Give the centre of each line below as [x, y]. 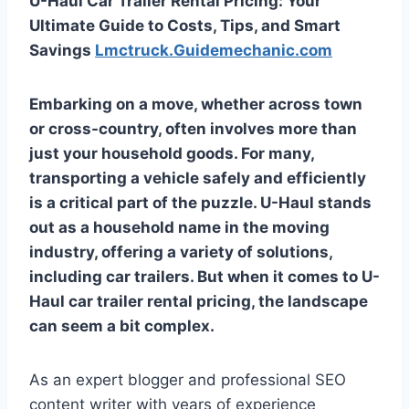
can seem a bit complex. [122, 325]
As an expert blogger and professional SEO [188, 379]
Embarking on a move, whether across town [196, 104]
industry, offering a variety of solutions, [181, 252]
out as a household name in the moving [179, 227]
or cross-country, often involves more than [193, 128]
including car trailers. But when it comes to [195, 276]
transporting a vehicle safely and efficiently [198, 178]
